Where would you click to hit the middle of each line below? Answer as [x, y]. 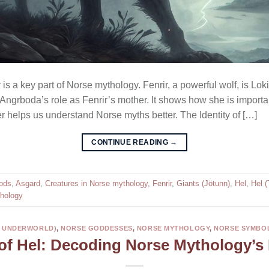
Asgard [28, 183]
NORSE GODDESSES [97, 228]
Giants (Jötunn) [203, 183]
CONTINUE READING [131, 143]
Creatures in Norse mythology [96, 183]
